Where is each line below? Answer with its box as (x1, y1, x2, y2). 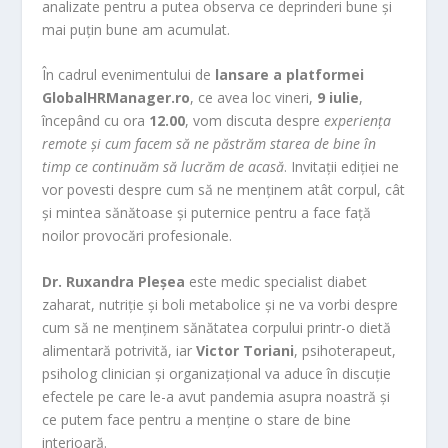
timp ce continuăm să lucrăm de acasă (42, 157, 285, 177)
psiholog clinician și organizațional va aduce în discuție (42, 363, 392, 383)
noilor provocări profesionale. (42, 226, 233, 246)
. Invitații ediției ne (284, 157, 400, 177)
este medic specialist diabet (185, 271, 368, 291)
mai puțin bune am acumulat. (42, 20, 231, 39)
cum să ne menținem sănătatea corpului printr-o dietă (42, 317, 392, 337)
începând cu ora (42, 111, 150, 131)
